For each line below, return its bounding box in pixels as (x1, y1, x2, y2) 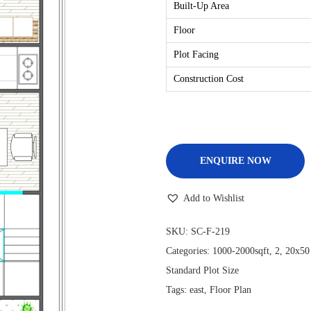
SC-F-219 (191, 226, 230, 237)
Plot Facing (174, 49, 219, 60)
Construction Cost (174, 74, 244, 84)
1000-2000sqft (212, 246, 269, 256)
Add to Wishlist (183, 193, 244, 203)
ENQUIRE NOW (199, 155, 271, 166)
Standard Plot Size (166, 265, 239, 276)
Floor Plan (210, 285, 251, 295)
